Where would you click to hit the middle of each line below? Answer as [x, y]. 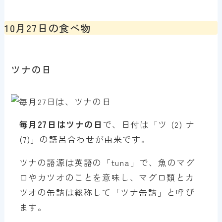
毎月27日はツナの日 [61, 124]
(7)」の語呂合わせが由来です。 [85, 139]
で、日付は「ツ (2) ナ [149, 124]
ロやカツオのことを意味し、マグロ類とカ [107, 177]
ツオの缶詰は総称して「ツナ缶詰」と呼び [107, 192]
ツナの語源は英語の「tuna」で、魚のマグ [107, 163]
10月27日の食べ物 [48, 28]
